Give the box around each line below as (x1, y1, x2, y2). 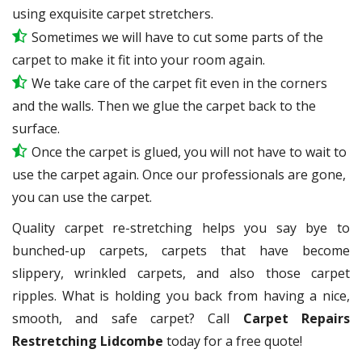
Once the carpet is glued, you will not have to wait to (32, 142, 347, 161)
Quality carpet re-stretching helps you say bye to (12, 218, 350, 237)
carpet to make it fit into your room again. (12, 50, 265, 69)
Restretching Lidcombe (12, 331, 163, 350)
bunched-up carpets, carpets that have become (12, 241, 350, 259)
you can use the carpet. (12, 187, 152, 206)
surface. (12, 119, 60, 137)
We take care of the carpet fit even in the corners (32, 74, 327, 92)
